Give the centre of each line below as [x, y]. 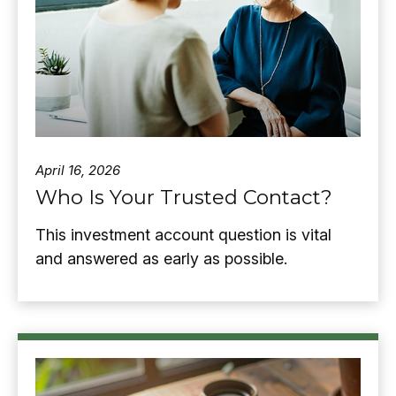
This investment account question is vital [183, 234]
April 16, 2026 [78, 170]
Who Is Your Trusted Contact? [184, 197]
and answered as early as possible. [161, 258]
